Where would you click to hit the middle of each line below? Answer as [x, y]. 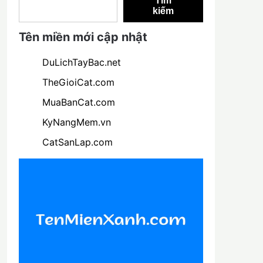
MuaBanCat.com [78, 102]
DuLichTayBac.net [81, 62]
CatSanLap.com [77, 142]
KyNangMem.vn [76, 122]
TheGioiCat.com [78, 82]
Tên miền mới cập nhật [83, 37]
